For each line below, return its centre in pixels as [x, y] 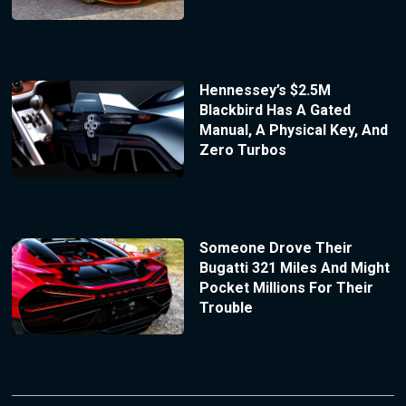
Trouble [226, 307]
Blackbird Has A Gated [275, 110]
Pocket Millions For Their [286, 287]
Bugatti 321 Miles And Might [294, 267]
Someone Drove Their [275, 247]
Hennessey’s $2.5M [265, 90]
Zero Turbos [242, 150]
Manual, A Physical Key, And [293, 130]
